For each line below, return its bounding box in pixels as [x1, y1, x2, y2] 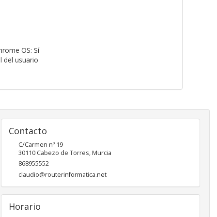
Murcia [92, 149, 111, 157]
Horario [8, 201, 41, 213]
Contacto [8, 125, 47, 137]
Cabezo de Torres [36, 149, 89, 157]
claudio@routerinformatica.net [18, 170, 107, 179]
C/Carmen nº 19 [18, 140, 63, 149]
